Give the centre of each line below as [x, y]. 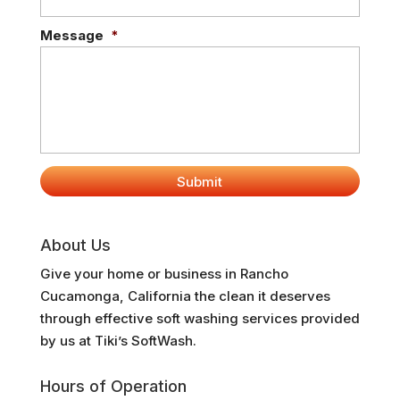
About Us [75, 246]
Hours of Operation [113, 387]
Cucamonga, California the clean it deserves [185, 296]
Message [71, 35]
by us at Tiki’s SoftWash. [118, 341]
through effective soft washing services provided [200, 319]
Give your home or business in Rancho [164, 274]
